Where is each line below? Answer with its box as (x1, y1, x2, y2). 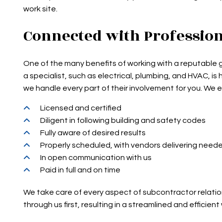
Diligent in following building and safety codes (40, 116, 206, 125)
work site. (23, 5, 59, 13)
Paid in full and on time (40, 166, 121, 174)
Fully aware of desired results (40, 129, 146, 137)
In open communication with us (40, 154, 152, 162)
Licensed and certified (40, 104, 122, 112)
